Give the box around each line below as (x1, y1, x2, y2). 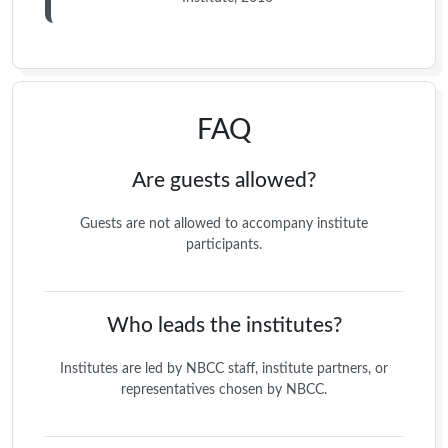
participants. (186, 237, 262, 252)
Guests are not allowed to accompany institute (80, 216, 368, 231)
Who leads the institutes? (106, 314, 342, 336)
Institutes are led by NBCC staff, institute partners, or (60, 361, 388, 376)
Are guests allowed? (132, 169, 316, 191)
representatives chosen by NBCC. (121, 382, 327, 397)
